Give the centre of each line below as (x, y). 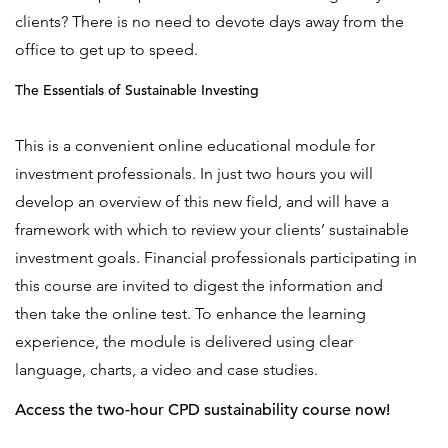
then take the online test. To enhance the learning (190, 313)
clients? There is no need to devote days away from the (209, 21)
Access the (56, 410)
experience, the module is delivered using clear (184, 341)
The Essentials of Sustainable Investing (137, 90)
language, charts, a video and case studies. (170, 369)
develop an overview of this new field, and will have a (202, 201)
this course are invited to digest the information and (199, 285)
